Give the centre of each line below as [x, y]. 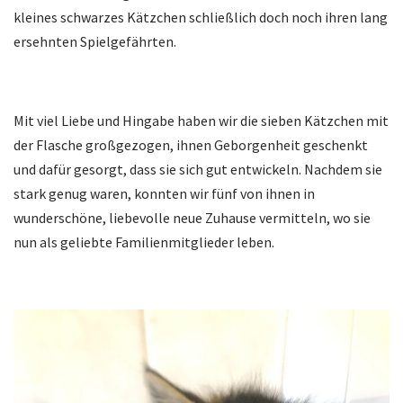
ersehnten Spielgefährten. [95, 42]
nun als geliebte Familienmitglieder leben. [144, 242]
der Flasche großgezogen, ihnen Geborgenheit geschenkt [191, 145]
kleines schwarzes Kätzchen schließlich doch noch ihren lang [201, 18]
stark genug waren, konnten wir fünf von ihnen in [164, 194]
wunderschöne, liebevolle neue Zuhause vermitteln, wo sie [192, 218]
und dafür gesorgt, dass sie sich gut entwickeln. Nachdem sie [198, 170]
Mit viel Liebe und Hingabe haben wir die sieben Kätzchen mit [201, 121]
